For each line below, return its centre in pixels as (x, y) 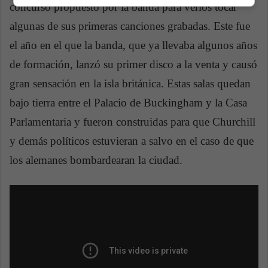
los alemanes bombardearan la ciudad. (96, 160)
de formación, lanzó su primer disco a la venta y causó (133, 65)
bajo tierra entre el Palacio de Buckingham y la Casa (128, 103)
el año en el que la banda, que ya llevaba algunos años (133, 45)
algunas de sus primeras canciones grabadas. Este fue (130, 26)
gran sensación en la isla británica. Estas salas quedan (130, 84)
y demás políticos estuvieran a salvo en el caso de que (132, 141)
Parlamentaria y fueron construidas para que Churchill (133, 122)
